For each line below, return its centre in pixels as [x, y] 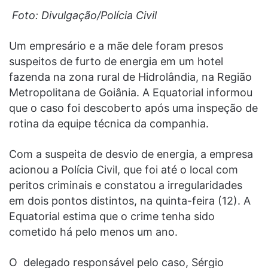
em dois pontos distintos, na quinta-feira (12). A [130, 200]
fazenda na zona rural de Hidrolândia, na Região [130, 77]
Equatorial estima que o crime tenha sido [112, 216]
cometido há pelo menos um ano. [93, 232]
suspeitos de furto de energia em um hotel [116, 61]
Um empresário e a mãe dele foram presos [116, 45]
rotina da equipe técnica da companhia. [109, 123]
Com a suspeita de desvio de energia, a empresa [131, 154]
